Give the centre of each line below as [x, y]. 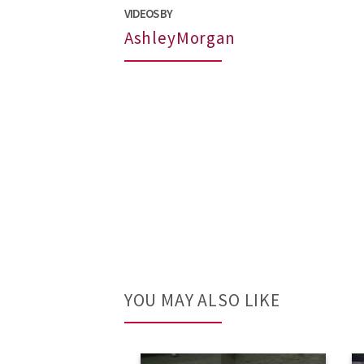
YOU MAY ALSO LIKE [202, 300]
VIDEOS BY [148, 13]
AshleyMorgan [180, 38]
